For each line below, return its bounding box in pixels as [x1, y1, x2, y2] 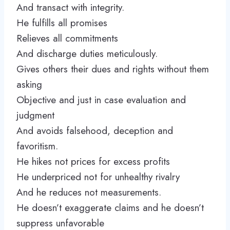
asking [16, 78, 42, 91]
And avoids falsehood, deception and [16, 124, 173, 138]
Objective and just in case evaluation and [16, 93, 186, 107]
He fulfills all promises [16, 16, 107, 30]
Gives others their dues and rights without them [16, 62, 209, 76]
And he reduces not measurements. [16, 185, 161, 199]
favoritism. [16, 139, 58, 153]
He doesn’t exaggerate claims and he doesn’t [16, 201, 204, 215]
